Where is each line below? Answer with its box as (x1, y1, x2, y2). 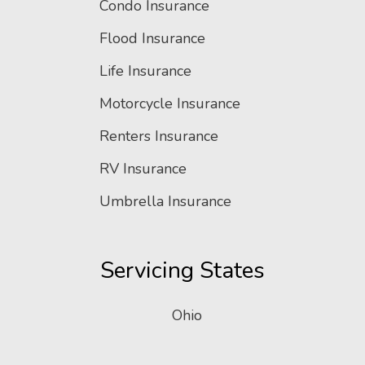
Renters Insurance (99, 126, 218, 147)
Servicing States (100, 255, 265, 287)
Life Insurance (99, 61, 191, 81)
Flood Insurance (99, 29, 205, 49)
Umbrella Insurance (99, 191, 231, 212)
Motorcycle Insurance (99, 94, 240, 114)
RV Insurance (99, 159, 187, 179)
